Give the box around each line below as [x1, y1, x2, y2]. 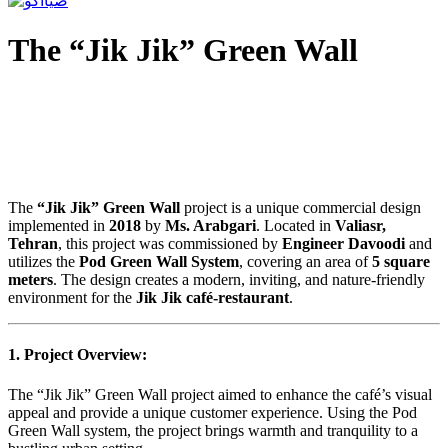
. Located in [256, 216, 335, 234]
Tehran [8, 234, 58, 252]
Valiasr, [335, 216, 386, 234]
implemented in [8, 216, 109, 234]
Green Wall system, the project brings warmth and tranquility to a [8, 421, 418, 439]
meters [8, 270, 53, 288]
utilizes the [8, 252, 79, 270]
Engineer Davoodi [282, 234, 405, 252]
